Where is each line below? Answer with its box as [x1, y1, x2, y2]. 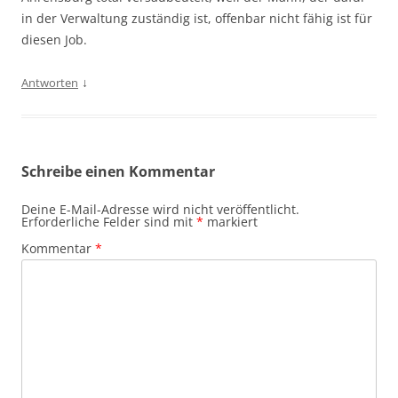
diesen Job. [21, 31, 87, 49]
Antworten [21, 75, 78, 92]
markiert [203, 213, 258, 231]
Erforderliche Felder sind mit [21, 213, 196, 231]
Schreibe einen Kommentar [21, 162, 215, 182]
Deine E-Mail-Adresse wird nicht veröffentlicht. [21, 201, 299, 219]
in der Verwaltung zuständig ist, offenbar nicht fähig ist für [21, 10, 372, 28]
